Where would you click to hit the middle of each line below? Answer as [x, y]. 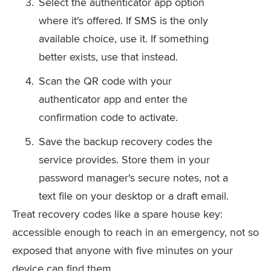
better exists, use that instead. [108, 57]
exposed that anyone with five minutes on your [122, 250]
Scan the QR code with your [105, 81]
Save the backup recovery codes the [126, 141]
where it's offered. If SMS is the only [123, 20]
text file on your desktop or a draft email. [134, 196]
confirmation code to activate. [108, 117]
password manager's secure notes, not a [133, 178]
